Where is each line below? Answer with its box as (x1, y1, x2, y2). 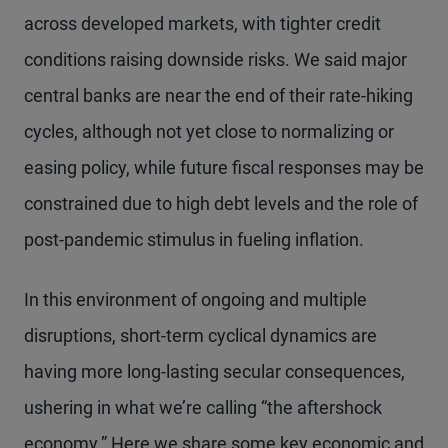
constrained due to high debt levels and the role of (24, 193, 418, 214)
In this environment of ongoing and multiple (24, 289, 367, 310)
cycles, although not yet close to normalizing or (24, 121, 394, 142)
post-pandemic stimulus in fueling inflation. (24, 229, 364, 250)
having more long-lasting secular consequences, (24, 361, 405, 382)
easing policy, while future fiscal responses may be (24, 157, 424, 178)
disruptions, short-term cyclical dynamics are (24, 325, 377, 346)
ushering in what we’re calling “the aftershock (24, 397, 382, 418)
